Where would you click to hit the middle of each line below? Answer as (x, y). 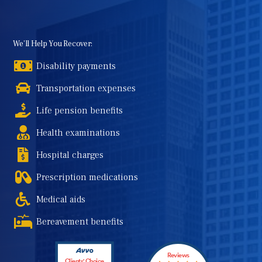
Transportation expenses (86, 88)
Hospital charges (70, 155)
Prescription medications (87, 177)
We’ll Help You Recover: (53, 44)
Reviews (178, 256)
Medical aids (61, 199)
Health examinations (78, 133)
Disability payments (76, 66)
